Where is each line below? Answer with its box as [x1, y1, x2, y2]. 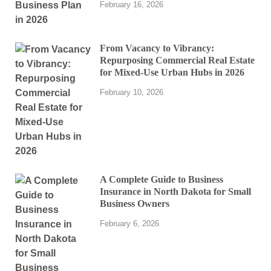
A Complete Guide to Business [100, 174, 223, 184]
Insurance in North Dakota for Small [100, 186, 251, 197]
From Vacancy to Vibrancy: [100, 42, 214, 53]
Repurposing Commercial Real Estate [100, 54, 255, 65]
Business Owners [100, 198, 169, 209]
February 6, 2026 [100, 218, 159, 228]
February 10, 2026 [100, 87, 163, 97]
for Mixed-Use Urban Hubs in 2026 [100, 67, 244, 77]
